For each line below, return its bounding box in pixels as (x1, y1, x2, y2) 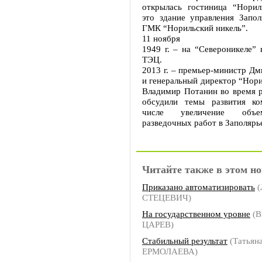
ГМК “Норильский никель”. (142, 23, 248, 33)
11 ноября (142, 33, 180, 43)
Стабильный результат (142, 236, 227, 246)
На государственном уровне (142, 209, 250, 219)
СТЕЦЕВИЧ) (142, 192, 191, 202)
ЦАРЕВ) (142, 219, 174, 229)
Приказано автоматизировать (142, 182, 255, 192)
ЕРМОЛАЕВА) (142, 246, 198, 256)
